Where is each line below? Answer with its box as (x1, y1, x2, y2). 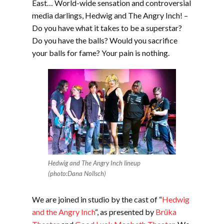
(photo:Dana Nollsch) (48, 169, 106, 177)
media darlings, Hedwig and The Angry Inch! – (32, 10, 188, 20)
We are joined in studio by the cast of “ (32, 194, 162, 204)
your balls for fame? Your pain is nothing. (32, 48, 169, 57)
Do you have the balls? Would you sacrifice (32, 35, 177, 45)
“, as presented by (95, 207, 155, 216)
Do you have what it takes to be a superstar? (32, 23, 182, 32)
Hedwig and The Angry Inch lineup (48, 159, 140, 167)
